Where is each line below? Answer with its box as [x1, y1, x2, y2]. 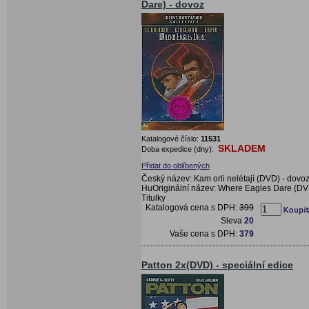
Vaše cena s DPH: [170, 228, 239, 239]
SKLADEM [218, 142, 266, 154]
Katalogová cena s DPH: [146, 202, 239, 212]
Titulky [141, 192, 166, 203]
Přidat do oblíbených [141, 161, 210, 170]
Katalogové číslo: [141, 134, 201, 143]
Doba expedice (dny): [141, 144, 216, 153]
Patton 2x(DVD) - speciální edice [141, 259, 293, 270]
